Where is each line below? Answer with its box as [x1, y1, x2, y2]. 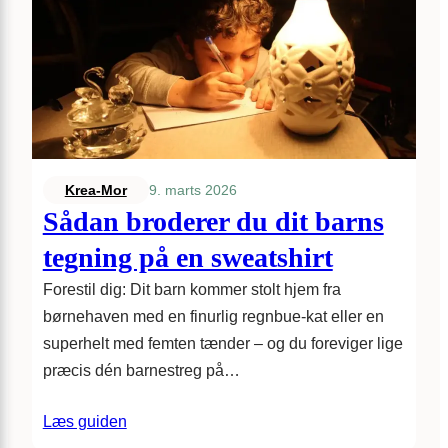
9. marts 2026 [148, 181, 237, 198]
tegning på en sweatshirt [42, 242, 333, 274]
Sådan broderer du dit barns [42, 206, 384, 238]
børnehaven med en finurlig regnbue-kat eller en [42, 308, 384, 326]
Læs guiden [42, 413, 127, 431]
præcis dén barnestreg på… [42, 362, 240, 380]
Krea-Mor [64, 182, 127, 199]
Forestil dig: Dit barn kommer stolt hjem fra [42, 281, 341, 299]
